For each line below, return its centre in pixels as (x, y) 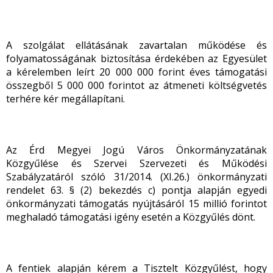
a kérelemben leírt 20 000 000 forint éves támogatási (136, 72)
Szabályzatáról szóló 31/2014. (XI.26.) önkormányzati (136, 177)
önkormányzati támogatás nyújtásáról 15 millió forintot (136, 204)
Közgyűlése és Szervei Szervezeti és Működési (136, 163)
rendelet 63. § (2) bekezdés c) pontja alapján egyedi (136, 190)
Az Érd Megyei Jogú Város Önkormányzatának (136, 150)
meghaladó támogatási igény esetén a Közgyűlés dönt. (131, 217)
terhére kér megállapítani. (66, 99)
